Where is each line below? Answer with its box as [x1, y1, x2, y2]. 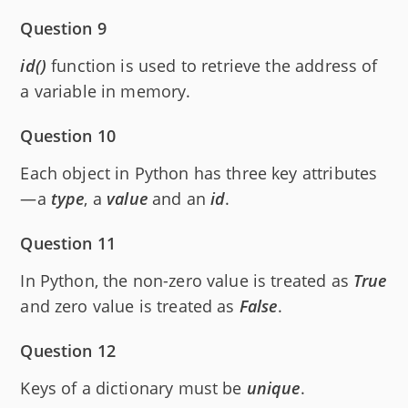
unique [246, 376, 301, 399]
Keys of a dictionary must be [20, 376, 247, 399]
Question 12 [20, 339, 117, 362]
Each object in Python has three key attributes [20, 161, 378, 184]
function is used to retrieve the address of [46, 54, 378, 76]
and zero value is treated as [20, 294, 240, 317]
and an [147, 187, 211, 209]
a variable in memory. [20, 79, 191, 102]
